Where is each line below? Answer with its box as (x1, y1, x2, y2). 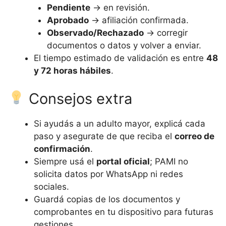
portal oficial (96, 156, 150, 166)
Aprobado (46, 15, 89, 25)
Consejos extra (25, 89, 133, 107)
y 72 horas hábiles (34, 66, 111, 76)
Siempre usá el (34, 156, 96, 166)
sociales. (34, 181, 69, 192)
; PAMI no (150, 156, 188, 166)
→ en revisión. (90, 3, 150, 13)
